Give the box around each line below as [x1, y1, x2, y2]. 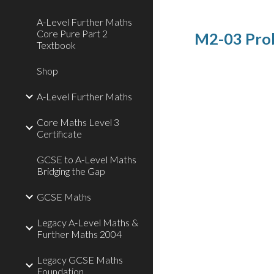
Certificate [37, 128, 82, 139]
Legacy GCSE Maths [37, 254, 123, 265]
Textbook [37, 39, 76, 51]
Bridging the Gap [37, 165, 105, 177]
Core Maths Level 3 [37, 116, 119, 128]
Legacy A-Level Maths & [37, 217, 138, 228]
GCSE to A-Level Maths [37, 154, 136, 165]
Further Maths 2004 [37, 228, 122, 240]
